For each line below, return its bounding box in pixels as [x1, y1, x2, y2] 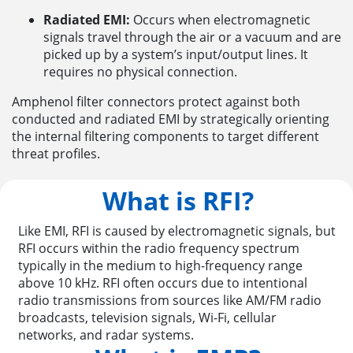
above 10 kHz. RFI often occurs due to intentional [18, 274, 308, 292]
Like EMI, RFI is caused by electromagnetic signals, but [18, 222, 336, 240]
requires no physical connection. [43, 62, 237, 80]
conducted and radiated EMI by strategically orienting [12, 110, 329, 128]
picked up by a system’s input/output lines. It [43, 45, 308, 63]
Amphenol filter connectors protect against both [12, 92, 300, 110]
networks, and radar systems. [18, 326, 195, 344]
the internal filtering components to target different [12, 127, 319, 145]
